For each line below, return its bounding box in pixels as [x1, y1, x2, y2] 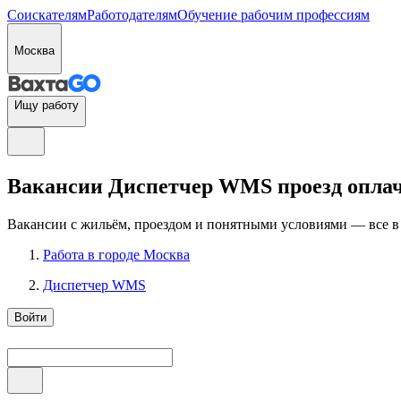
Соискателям [7, 7, 87, 22]
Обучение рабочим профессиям [177, 7, 370, 22]
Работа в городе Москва [43, 246, 190, 262]
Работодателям [87, 7, 177, 22]
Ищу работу [14, 98, 79, 112]
